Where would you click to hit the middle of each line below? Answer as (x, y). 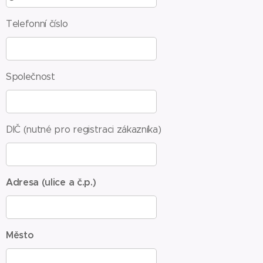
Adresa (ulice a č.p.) (51, 182)
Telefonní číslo (37, 24)
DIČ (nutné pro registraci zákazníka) (84, 129)
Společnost (31, 77)
